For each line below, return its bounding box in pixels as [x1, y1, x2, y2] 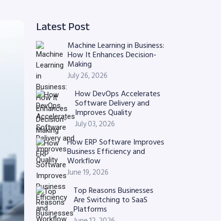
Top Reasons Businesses [74, 184, 153, 197]
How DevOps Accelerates [75, 87, 160, 100]
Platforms [74, 203, 107, 216]
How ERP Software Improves [67, 136, 164, 148]
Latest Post [36, 16, 90, 37]
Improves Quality [75, 106, 132, 119]
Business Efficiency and [67, 145, 145, 158]
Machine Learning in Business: [68, 39, 164, 52]
